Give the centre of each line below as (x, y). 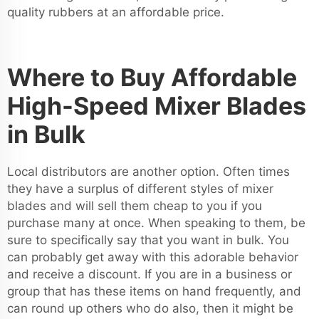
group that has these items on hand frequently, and (154, 291)
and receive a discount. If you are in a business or (150, 274)
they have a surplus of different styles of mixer (140, 189)
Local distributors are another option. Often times (148, 172)
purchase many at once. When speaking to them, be (156, 223)
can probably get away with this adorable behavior (153, 257)
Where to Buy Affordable (152, 77)
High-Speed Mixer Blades (157, 106)
